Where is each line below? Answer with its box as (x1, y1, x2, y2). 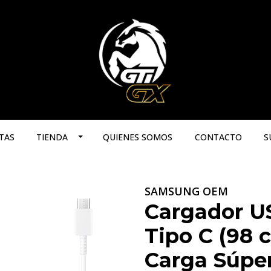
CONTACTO (194, 131, 242, 143)
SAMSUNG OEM (145, 184, 228, 198)
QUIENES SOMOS (103, 131, 173, 143)
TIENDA (36, 131, 68, 143)
